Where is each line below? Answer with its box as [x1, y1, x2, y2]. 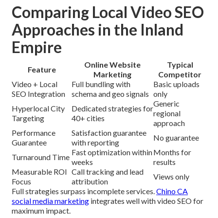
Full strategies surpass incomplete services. [12, 186, 156, 196]
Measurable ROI [12, 166, 67, 176]
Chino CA [156, 186, 188, 196]
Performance [12, 127, 55, 137]
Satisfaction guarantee [72, 127, 146, 137]
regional [153, 108, 181, 118]
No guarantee [153, 132, 199, 142]
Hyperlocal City [12, 103, 65, 113]
